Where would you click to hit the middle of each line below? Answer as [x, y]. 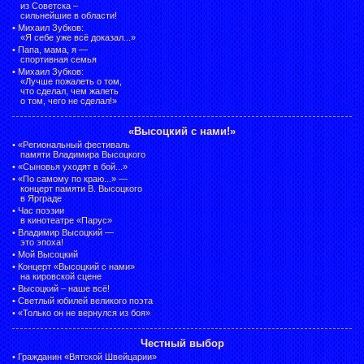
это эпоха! [42, 242]
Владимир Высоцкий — [66, 232]
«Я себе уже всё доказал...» [78, 37]
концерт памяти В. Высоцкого [81, 188]
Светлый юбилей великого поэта [85, 300]
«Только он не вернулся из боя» [84, 312]
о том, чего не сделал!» [69, 100]
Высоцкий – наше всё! [64, 288]
